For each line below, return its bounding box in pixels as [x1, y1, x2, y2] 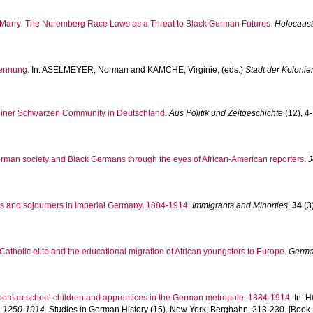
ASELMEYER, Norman [42, 65, 129, 75]
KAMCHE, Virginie [147, 65, 218, 75]
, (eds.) [217, 65, 246, 75]
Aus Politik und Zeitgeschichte [169, 108, 284, 118]
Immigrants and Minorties [192, 201, 289, 210]
